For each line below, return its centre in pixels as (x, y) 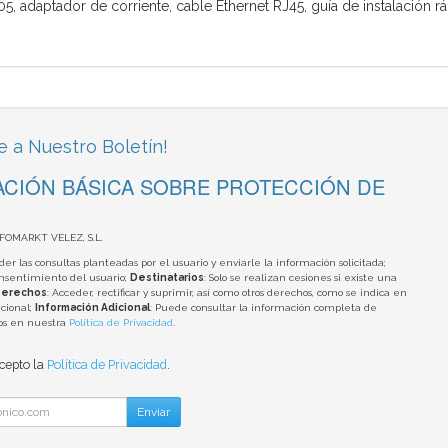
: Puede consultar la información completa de (263, 308)
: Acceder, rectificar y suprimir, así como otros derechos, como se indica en (226, 293)
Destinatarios (166, 278)
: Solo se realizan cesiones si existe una (300, 278)
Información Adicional (92, 308)
